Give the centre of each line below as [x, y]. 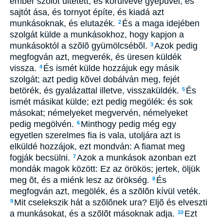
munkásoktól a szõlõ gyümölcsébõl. [80, 46]
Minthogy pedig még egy [128, 124]
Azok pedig [176, 46]
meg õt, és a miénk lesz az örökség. [81, 180]
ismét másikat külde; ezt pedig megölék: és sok [101, 102]
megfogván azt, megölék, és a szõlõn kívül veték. [105, 191]
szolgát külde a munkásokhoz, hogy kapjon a [97, 35]
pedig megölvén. [43, 124]
